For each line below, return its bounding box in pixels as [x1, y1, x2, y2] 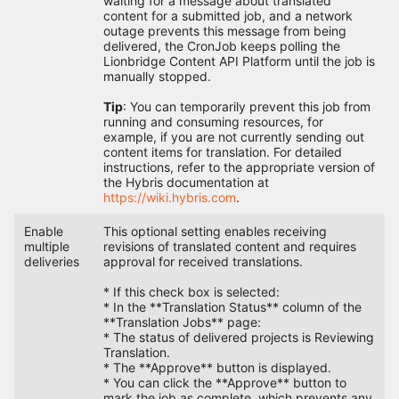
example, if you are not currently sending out [102, 129, 364, 145]
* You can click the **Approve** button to [102, 375, 346, 391]
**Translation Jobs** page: [102, 314, 261, 330]
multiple [23, 239, 69, 255]
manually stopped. [102, 69, 211, 85]
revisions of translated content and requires [102, 239, 356, 255]
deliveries [23, 254, 79, 270]
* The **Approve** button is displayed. [102, 360, 331, 376]
